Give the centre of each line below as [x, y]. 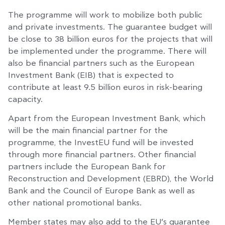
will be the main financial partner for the [88, 131]
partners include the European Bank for [87, 167]
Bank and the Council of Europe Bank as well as [101, 191]
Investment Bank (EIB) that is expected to [91, 75]
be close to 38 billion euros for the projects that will [110, 39]
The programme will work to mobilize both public [105, 15]
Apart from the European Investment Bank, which [107, 119]
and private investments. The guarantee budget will [110, 27]
